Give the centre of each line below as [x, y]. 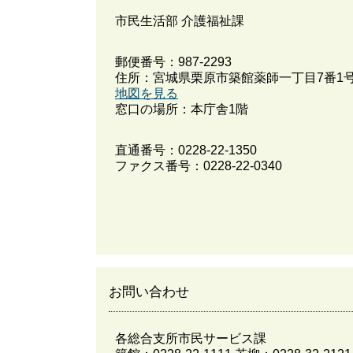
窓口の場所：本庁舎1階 [182, 110]
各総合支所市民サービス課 [191, 338]
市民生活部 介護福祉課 [180, 21]
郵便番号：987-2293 [173, 62]
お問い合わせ [149, 292]
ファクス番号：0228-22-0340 [199, 166]
